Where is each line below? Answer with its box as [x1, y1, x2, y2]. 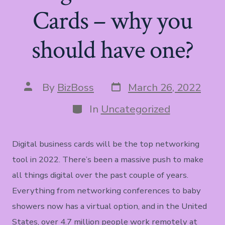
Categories [70, 99, 123, 114]
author [24, 89, 56, 103]
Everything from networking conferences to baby [12, 185, 201, 197]
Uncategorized [100, 102, 170, 117]
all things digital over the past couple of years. [12, 169, 189, 181]
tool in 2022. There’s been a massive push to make [12, 154, 204, 166]
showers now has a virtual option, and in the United [12, 200, 207, 212]
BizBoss [57, 80, 94, 95]
